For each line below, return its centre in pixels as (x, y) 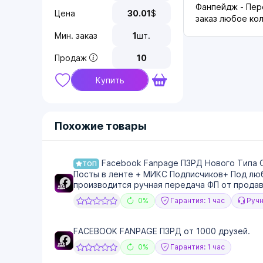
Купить (110, 80)
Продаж (71, 58)
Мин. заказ (76, 35)
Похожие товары (101, 126)
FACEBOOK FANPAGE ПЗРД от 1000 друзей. (162, 231)
